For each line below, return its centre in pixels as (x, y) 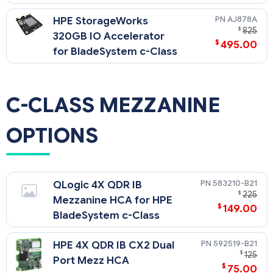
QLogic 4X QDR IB (98, 185)
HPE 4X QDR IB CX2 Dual (114, 245)
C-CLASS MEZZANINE (113, 105)
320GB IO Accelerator (109, 37)
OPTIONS (52, 136)
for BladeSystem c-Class (115, 52)
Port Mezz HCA (91, 260)
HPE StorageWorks (101, 21)
